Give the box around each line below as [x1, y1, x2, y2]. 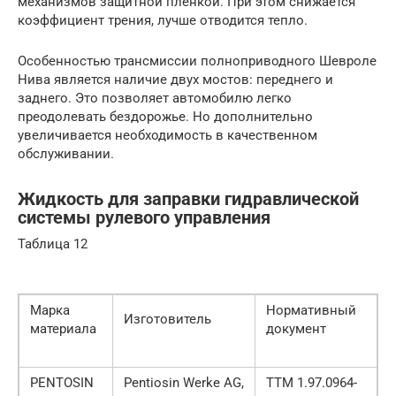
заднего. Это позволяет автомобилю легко [18, 90, 292, 107]
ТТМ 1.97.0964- [266, 375, 357, 392]
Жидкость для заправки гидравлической [18, 188, 359, 209]
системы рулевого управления [18, 207, 270, 228]
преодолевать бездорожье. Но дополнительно [18, 109, 313, 126]
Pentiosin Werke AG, [124, 375, 244, 392]
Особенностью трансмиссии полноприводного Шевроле [18, 53, 377, 70]
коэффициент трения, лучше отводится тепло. [18, 12, 308, 29]
